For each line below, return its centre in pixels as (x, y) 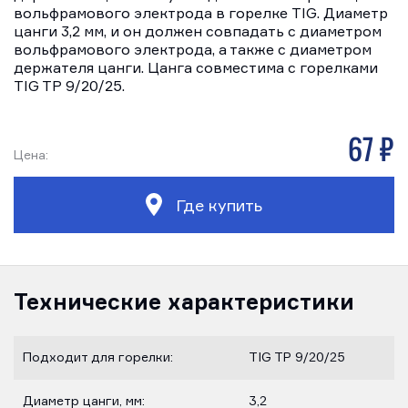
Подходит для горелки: (98, 357)
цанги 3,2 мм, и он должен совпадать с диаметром (198, 33)
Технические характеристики (184, 301)
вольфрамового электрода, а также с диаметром (193, 51)
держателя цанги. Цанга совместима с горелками (196, 69)
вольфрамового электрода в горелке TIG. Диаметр (201, 15)
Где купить (217, 206)
